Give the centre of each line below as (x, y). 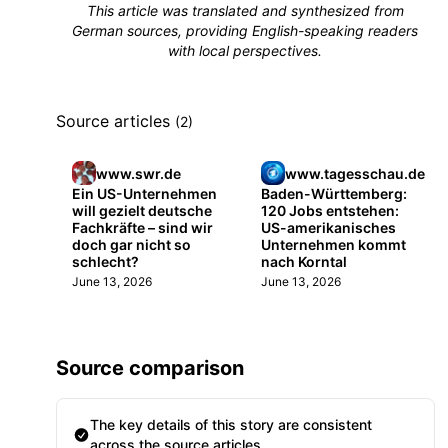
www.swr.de (138, 173)
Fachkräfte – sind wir (142, 227)
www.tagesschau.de (355, 173)
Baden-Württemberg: (334, 193)
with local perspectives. (245, 50)
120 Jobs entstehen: (330, 210)
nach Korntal (304, 261)
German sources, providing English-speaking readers (245, 30)
